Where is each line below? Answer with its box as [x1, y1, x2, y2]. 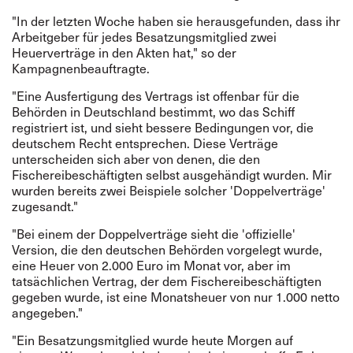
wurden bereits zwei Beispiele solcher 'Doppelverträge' [12, 182, 325, 199]
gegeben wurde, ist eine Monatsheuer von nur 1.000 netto [12, 288, 340, 305]
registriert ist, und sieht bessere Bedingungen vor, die [12, 119, 314, 136]
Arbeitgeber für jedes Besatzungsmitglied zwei [12, 28, 277, 45]
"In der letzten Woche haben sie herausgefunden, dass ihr [12, 13, 340, 29]
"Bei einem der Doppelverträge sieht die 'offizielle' [12, 225, 295, 242]
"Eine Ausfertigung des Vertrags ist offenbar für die [12, 87, 299, 104]
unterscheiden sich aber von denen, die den [12, 150, 260, 167]
